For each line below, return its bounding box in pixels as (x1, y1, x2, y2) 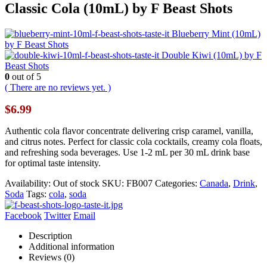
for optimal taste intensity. (5, 158, 101, 169)
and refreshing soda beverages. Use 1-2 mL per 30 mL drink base (5, 147, 250, 158)
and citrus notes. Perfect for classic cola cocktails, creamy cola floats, (5, 136, 262, 147)
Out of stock (53, 178, 100, 189)
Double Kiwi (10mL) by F (162, 50, 262, 61)
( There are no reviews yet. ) (5, 82, 111, 93)
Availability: (5, 178, 53, 189)
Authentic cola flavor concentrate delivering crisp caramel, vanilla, (5, 126, 253, 136)
